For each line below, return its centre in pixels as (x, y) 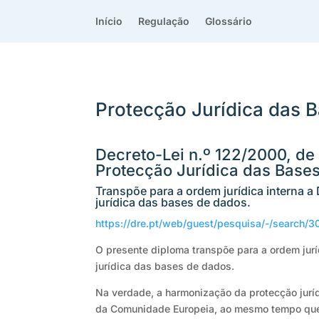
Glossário (229, 21)
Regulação (164, 21)
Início (109, 21)
